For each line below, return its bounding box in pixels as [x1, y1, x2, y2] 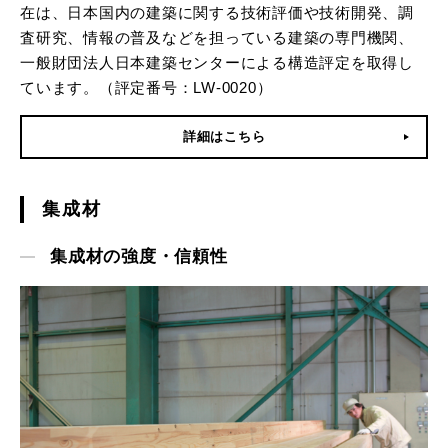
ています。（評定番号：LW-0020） [20, 78, 273, 96]
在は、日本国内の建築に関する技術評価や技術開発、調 [20, 3, 414, 21]
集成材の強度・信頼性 [50, 246, 228, 266]
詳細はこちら [182, 128, 266, 144]
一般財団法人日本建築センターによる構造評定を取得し [20, 53, 414, 71]
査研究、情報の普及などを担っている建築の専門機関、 [20, 28, 414, 46]
